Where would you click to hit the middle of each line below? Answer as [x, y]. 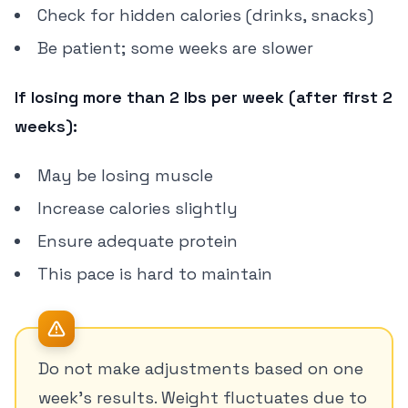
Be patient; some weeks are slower [175, 48]
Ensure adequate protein [138, 241]
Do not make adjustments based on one [201, 368]
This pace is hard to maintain [155, 274]
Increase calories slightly [138, 208]
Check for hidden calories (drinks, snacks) [205, 15]
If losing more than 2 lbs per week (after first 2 [204, 97]
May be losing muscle [125, 175]
